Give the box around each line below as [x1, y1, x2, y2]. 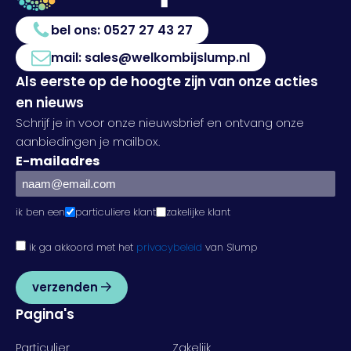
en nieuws [16, 92, 84, 112]
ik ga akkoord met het [26, 239, 136, 255]
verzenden [32, 278, 101, 295]
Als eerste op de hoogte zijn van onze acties [16, 71, 318, 91]
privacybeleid [136, 239, 202, 255]
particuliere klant [75, 204, 156, 219]
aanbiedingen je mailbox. [16, 132, 160, 150]
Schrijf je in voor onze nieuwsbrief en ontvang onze [16, 114, 304, 131]
